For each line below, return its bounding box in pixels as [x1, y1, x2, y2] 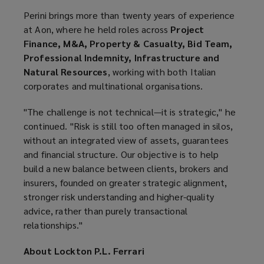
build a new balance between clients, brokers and [24, 162, 229, 175]
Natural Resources [24, 65, 108, 78]
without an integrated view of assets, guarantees [24, 134, 229, 147]
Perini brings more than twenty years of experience [24, 9, 235, 22]
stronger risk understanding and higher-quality [24, 190, 214, 203]
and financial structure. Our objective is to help [24, 148, 219, 161]
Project [170, 23, 204, 36]
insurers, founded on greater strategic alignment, [24, 176, 227, 189]
